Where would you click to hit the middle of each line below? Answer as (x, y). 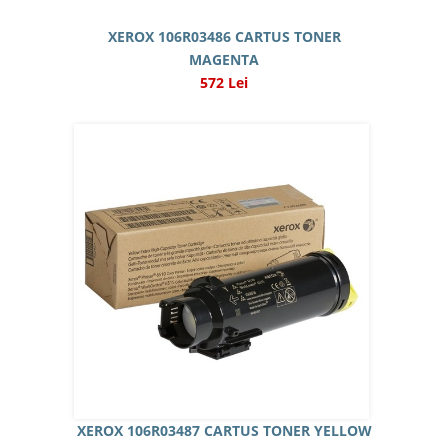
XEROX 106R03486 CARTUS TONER (224, 36)
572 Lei (224, 82)
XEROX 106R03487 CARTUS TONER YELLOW (224, 430)
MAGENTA (224, 59)
